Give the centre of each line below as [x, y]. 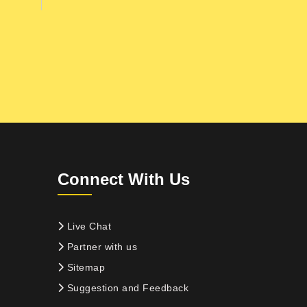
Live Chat [87, 226]
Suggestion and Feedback [126, 287]
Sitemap [84, 267]
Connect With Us [123, 179]
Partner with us [100, 246]
